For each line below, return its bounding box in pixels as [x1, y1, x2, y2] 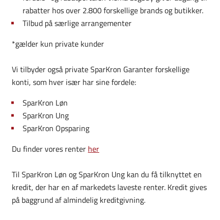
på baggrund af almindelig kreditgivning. [12, 193, 145, 206]
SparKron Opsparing [23, 122, 90, 134]
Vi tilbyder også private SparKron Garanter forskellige [12, 63, 190, 75]
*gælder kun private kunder [12, 37, 104, 50]
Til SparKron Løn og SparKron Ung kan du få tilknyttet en [12, 168, 202, 180]
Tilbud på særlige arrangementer [23, 17, 132, 29]
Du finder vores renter [12, 142, 88, 155]
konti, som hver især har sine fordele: [12, 76, 136, 88]
